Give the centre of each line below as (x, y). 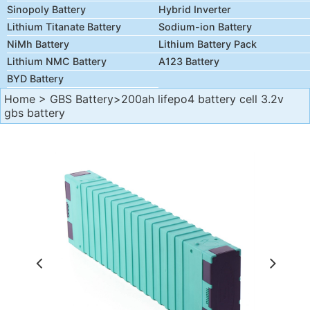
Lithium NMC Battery (57, 61)
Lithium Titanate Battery (64, 27)
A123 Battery (189, 61)
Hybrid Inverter (195, 9)
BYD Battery (35, 79)
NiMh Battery (38, 44)
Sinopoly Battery (46, 9)
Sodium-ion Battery (205, 27)
